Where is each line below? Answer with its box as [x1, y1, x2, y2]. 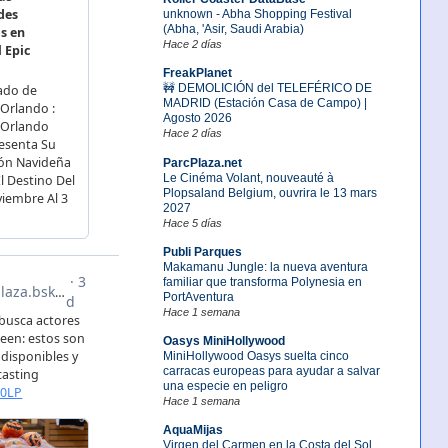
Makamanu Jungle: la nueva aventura [162, 259, 368, 274]
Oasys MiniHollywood [162, 333, 285, 348]
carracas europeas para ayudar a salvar [162, 363, 380, 378]
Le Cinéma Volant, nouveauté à [162, 170, 334, 185]
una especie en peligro [162, 378, 288, 393]
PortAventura [162, 289, 234, 304]
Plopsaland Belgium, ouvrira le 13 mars [162, 185, 377, 200]
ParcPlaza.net [162, 155, 242, 170]
